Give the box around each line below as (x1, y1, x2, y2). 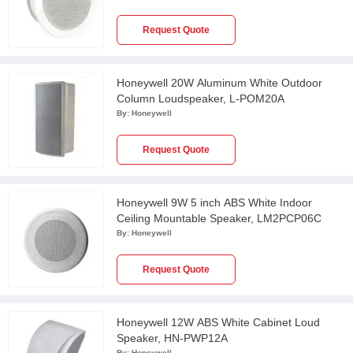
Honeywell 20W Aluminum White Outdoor (117, 76, 322, 89)
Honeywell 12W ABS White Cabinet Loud (117, 316, 320, 329)
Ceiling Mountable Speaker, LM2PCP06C (117, 212, 321, 225)
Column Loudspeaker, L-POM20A (117, 92, 284, 105)
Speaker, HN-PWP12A (117, 332, 228, 344)
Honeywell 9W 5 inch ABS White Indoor (117, 196, 312, 209)
